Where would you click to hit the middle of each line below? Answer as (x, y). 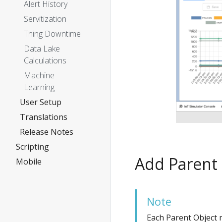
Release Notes (47, 132)
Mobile (29, 162)
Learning (39, 87)
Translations (44, 117)
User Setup (41, 102)
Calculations (45, 60)
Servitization (45, 19)
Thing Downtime (52, 34)
